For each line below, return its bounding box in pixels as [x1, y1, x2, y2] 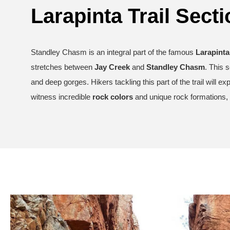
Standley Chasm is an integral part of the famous [31, 47, 196, 56]
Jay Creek [94, 62, 130, 71]
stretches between [31, 62, 94, 71]
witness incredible [31, 92, 92, 101]
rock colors [92, 92, 133, 101]
